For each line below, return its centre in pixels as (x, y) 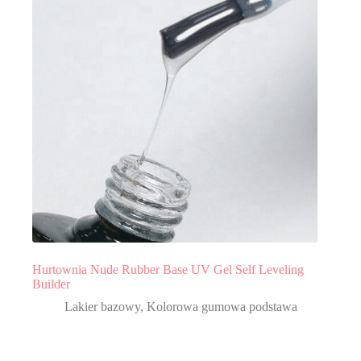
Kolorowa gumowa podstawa (222, 306)
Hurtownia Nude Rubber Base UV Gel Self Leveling (168, 269)
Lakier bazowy (102, 306)
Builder (51, 284)
